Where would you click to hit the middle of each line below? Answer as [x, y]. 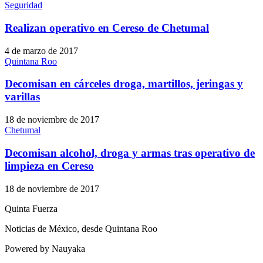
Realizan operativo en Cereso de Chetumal [107, 28]
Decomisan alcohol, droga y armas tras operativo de [130, 153]
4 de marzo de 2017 [41, 50]
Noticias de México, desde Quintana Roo [81, 228]
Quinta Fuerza [31, 208]
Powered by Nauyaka [45, 248]
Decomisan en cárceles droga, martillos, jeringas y [124, 84]
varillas [22, 97]
